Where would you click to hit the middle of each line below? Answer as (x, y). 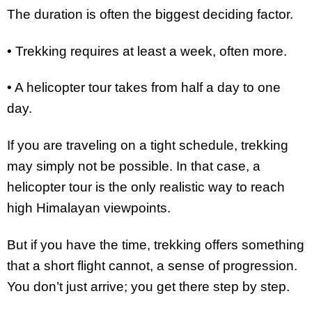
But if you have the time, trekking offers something (156, 245)
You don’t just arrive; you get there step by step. (148, 287)
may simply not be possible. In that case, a (134, 166)
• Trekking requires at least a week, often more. (147, 51)
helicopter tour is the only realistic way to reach (146, 187)
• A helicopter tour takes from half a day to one (144, 88)
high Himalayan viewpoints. (89, 208)
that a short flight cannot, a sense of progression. (152, 266)
